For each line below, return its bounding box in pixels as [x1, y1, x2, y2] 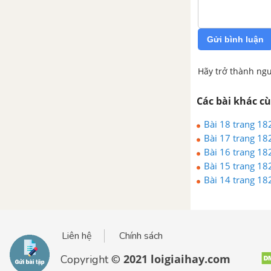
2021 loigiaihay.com [123, 252, 230, 266]
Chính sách [119, 229, 163, 243]
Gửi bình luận [207, 34, 264, 45]
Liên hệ [62, 229, 92, 243]
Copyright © [60, 252, 123, 267]
